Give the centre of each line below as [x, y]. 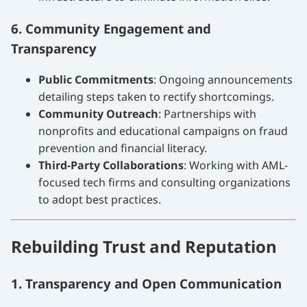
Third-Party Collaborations [111, 165]
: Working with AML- [236, 165]
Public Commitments [96, 79]
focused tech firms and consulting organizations [164, 182]
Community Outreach [98, 113]
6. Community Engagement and [111, 28]
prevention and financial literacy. [123, 148]
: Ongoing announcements [223, 79]
